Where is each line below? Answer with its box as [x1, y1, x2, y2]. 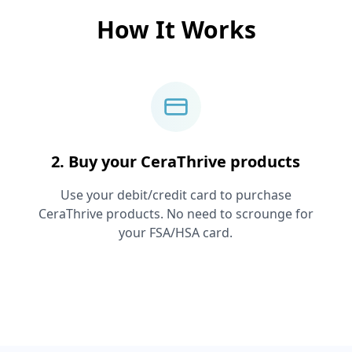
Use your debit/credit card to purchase [60, 186, 291, 203]
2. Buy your [51, 151, 141, 172]
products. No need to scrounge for [102, 205, 313, 222]
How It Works [96, 13, 256, 46]
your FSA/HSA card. [119, 224, 233, 241]
